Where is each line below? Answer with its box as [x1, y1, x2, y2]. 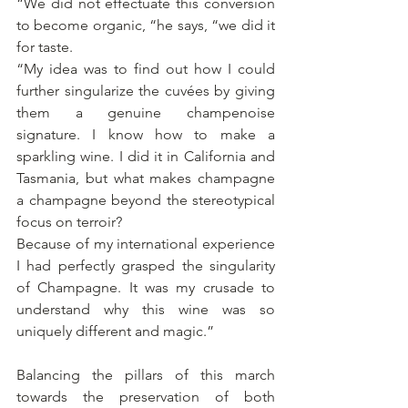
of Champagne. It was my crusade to [16, 279, 275, 297]
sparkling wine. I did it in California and [16, 148, 275, 166]
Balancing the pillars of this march [16, 366, 275, 384]
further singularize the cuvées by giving [16, 82, 275, 100]
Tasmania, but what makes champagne [16, 169, 275, 188]
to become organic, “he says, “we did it [16, 16, 275, 35]
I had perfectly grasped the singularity [16, 257, 275, 275]
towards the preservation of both [16, 388, 275, 406]
